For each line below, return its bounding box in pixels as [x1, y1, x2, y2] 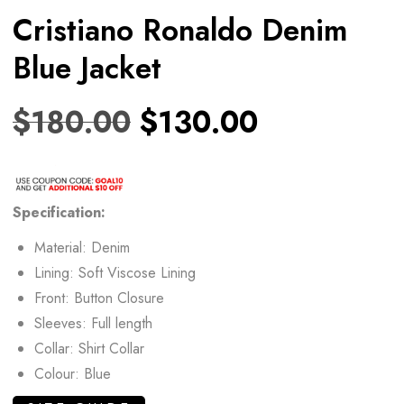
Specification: [13, 201, 106, 223]
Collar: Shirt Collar [34, 337, 144, 359]
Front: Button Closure [34, 287, 164, 308]
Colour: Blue [34, 363, 111, 384]
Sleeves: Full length [34, 312, 152, 334]
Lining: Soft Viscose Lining [34, 262, 196, 283]
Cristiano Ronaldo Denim [13, 8, 347, 51]
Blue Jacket [13, 46, 161, 89]
